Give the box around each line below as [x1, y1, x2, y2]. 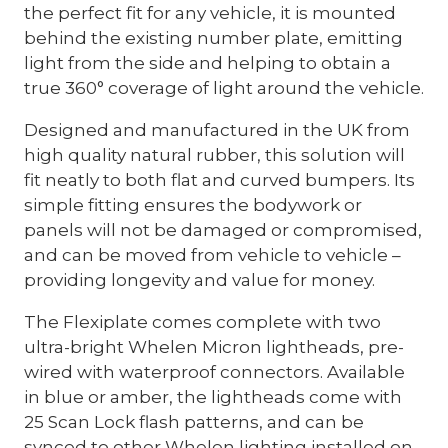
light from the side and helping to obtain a [24, 51, 391, 73]
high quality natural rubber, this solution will [24, 143, 405, 165]
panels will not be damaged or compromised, [24, 218, 422, 240]
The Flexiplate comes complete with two [24, 310, 381, 332]
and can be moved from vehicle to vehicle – [24, 243, 401, 265]
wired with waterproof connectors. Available [24, 360, 405, 382]
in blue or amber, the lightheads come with [24, 385, 402, 407]
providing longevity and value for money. [24, 268, 375, 290]
